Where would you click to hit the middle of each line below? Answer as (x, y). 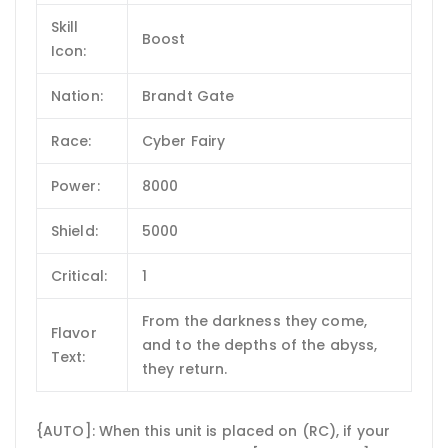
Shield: (74, 230)
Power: (75, 185)
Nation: (77, 95)
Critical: (79, 275)
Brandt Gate (188, 95)
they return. (185, 368)
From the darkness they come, (254, 320)
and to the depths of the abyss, (260, 344)
